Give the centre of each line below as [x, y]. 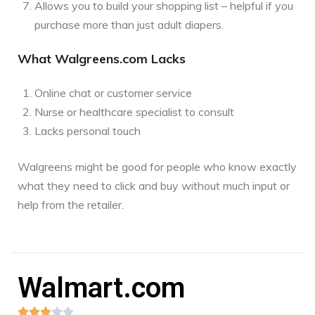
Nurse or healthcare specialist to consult [134, 111]
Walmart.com [101, 288]
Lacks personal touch [88, 130]
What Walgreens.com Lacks [102, 58]
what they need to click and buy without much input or [154, 185]
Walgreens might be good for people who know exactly [157, 166]
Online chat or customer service [113, 92]
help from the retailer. [71, 204]
